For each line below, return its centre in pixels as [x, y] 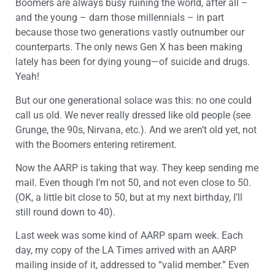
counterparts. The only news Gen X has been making [129, 47]
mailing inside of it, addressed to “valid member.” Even [132, 265]
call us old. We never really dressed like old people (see [133, 115]
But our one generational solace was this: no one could [134, 100]
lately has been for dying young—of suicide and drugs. [133, 62]
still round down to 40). [65, 212]
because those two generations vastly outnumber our [130, 33]
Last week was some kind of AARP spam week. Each [129, 236]
